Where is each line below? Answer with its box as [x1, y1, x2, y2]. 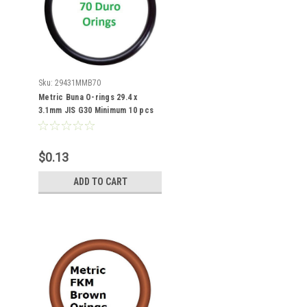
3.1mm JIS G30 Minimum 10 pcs [38, 106, 153, 115]
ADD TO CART [73, 176, 127, 187]
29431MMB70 [55, 78, 101, 88]
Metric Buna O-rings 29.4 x [38, 93, 138, 102]
